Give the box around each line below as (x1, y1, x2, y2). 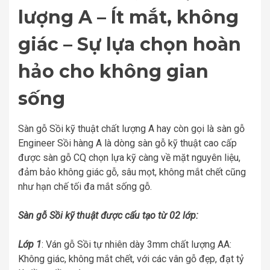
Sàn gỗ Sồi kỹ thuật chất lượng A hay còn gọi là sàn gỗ (18, 122, 245, 134)
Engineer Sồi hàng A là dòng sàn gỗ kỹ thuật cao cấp (18, 137, 237, 149)
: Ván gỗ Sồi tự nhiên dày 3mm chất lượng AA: (42, 238, 231, 250)
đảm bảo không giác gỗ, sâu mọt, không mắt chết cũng (18, 166, 246, 178)
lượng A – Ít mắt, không (18, 5, 239, 28)
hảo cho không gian (18, 60, 209, 83)
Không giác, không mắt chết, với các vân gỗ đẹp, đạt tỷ (18, 253, 244, 265)
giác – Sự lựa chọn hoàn (18, 33, 241, 55)
